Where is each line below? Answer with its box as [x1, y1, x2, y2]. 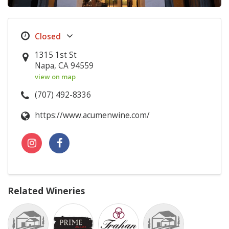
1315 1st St [35, 49, 77, 60]
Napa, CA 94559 [35, 60, 94, 71]
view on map [35, 72, 76, 81]
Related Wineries [8, 184, 85, 197]
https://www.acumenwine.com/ [35, 109, 150, 121]
